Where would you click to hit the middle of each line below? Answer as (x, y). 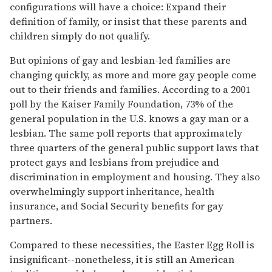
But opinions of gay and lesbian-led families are (120, 60)
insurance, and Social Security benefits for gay (117, 206)
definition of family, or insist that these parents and (128, 21)
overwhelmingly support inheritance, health (112, 191)
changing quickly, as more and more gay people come (133, 74)
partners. (31, 220)
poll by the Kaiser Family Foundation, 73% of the (121, 104)
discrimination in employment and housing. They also (135, 176)
